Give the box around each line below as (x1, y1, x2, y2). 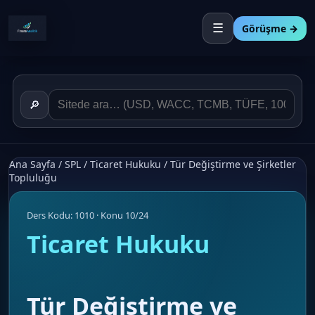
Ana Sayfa (9, 157, 56, 171)
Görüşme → (242, 21, 298, 35)
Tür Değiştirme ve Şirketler (170, 157, 296, 171)
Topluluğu (9, 171, 57, 184)
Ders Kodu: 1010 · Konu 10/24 (27, 209, 148, 221)
